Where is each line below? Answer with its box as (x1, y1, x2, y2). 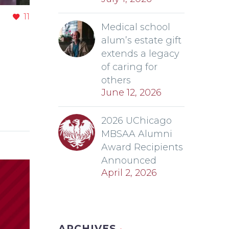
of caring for (101, 61, 157, 73)
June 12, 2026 (101, 87, 162, 98)
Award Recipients (101, 142, 183, 153)
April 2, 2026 (101, 167, 157, 178)
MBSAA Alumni (101, 128, 172, 140)
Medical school (101, 21, 170, 33)
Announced (101, 155, 156, 166)
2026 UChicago (101, 115, 172, 126)
